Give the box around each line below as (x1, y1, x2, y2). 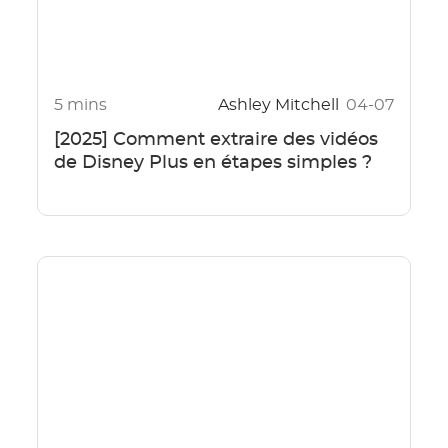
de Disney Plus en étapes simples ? (53, 154, 372, 173)
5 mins (53, 97, 107, 114)
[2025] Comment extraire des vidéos (53, 131, 378, 150)
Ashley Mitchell (218, 97, 344, 114)
